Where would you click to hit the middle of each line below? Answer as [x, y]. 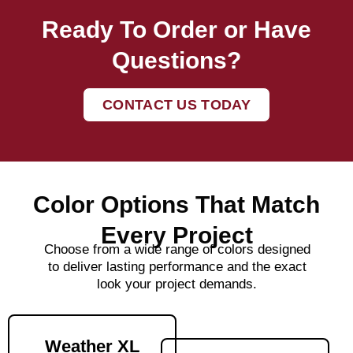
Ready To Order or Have [176, 30]
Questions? [176, 61]
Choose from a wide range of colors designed [177, 250]
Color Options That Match [176, 205]
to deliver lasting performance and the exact [177, 267]
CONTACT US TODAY [176, 105]
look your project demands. [177, 284]
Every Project [176, 236]
